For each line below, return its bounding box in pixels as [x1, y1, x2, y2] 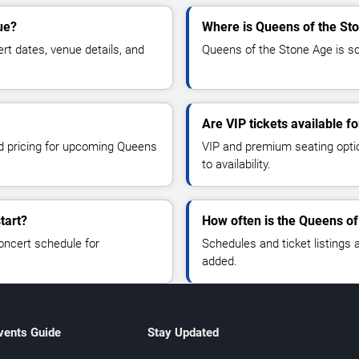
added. [202, 254, 237, 269]
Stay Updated [147, 325, 219, 341]
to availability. [202, 157, 271, 172]
